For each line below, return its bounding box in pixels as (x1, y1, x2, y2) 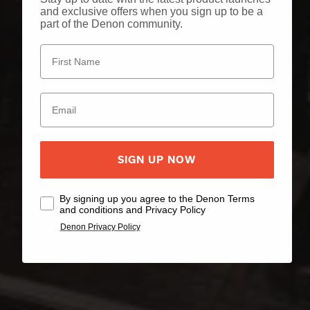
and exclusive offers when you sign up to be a (39, 5, 263, 17)
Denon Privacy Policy (60, 221, 140, 232)
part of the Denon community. (39, 17, 183, 30)
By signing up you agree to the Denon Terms (59, 192, 255, 204)
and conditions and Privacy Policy (59, 203, 206, 215)
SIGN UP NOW (118, 154, 196, 165)
